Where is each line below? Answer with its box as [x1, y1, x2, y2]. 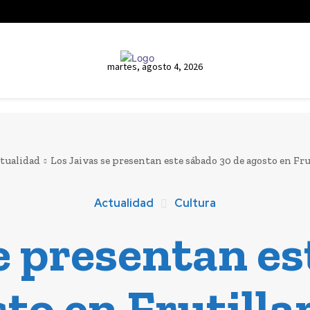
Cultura [174, 196, 216, 211]
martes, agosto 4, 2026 [107, 60, 203, 73]
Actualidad [93, 196, 154, 211]
